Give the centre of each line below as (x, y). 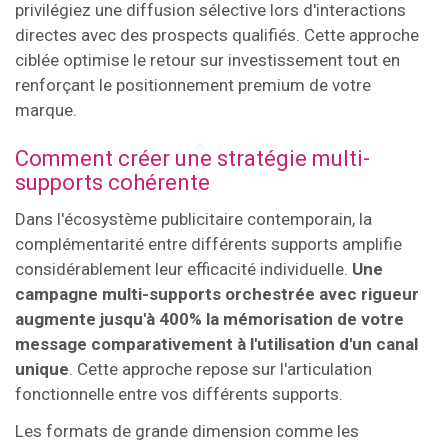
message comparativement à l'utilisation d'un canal (216, 343)
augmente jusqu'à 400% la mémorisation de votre (209, 318)
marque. (46, 109)
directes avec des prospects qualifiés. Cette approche (217, 34)
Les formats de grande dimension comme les (187, 430)
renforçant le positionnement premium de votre (193, 84)
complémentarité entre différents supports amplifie (208, 243)
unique (42, 368)
